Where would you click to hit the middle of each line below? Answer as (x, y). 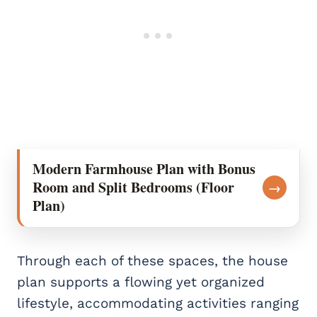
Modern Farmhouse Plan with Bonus (144, 169)
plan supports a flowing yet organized (141, 282)
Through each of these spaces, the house (152, 261)
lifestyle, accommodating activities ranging (158, 304)
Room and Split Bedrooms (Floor (133, 188)
